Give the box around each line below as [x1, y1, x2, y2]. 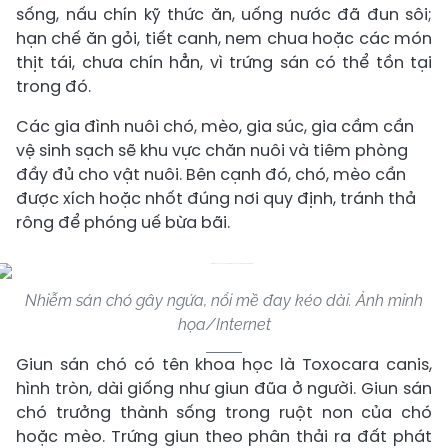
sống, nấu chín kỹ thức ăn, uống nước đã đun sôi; [16, 3, 432, 27]
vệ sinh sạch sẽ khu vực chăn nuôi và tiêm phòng [16, 139, 408, 163]
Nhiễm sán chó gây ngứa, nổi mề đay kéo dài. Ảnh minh [25, 291, 423, 311]
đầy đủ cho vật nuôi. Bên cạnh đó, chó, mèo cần [16, 163, 406, 187]
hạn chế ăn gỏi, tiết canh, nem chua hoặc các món [16, 27, 432, 51]
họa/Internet [177, 315, 271, 335]
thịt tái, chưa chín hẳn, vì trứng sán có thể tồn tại [16, 51, 432, 75]
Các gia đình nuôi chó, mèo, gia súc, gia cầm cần [16, 115, 414, 139]
